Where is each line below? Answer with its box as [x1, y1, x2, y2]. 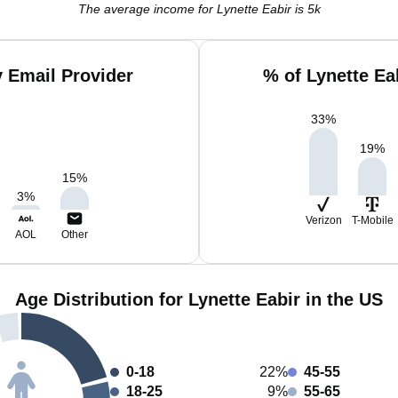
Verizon [305, 214, 342, 227]
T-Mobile [351, 214, 394, 227]
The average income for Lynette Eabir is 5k [77, 2, 321, 16]
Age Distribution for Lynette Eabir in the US [15, 290, 383, 309]
